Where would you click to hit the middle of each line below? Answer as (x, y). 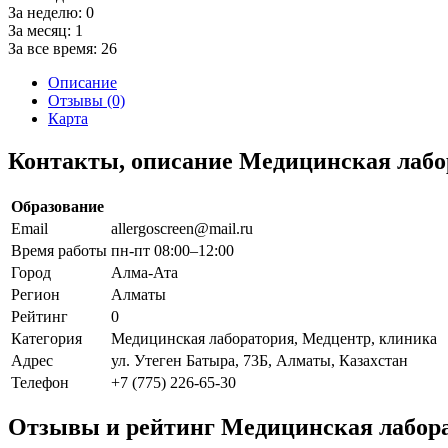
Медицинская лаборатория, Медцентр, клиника (274, 338)
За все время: (54, 48)
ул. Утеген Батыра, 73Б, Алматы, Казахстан (259, 360)
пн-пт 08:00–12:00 (172, 250)
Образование (57, 206)
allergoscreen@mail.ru (182, 228)
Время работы (59, 250)
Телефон (40, 382)
